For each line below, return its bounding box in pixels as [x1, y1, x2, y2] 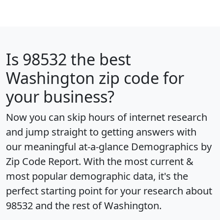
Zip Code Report [6, 155, 79, 168]
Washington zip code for [6, 67, 184, 89]
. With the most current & [79, 155, 193, 168]
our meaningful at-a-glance [6, 140, 131, 154]
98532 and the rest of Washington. [6, 199, 162, 213]
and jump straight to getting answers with [6, 125, 196, 139]
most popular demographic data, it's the [6, 169, 188, 183]
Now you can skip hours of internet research [6, 110, 207, 124]
